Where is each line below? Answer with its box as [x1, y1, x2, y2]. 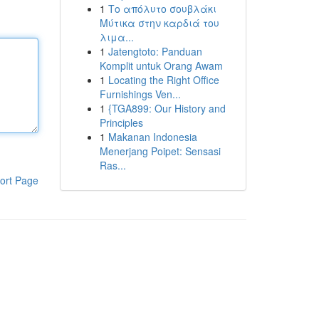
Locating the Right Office [108, 73, 219, 87]
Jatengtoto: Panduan [108, 44, 202, 58]
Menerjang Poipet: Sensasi [99, 144, 221, 158]
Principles [99, 115, 143, 130]
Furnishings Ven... [99, 87, 181, 101]
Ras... [99, 158, 126, 172]
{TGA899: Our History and [108, 101, 226, 115]
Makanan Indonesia [108, 130, 197, 144]
